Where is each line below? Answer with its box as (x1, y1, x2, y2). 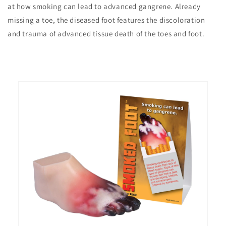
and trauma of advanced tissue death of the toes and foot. (8, 29, 205, 39)
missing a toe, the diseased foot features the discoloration (8, 15, 205, 25)
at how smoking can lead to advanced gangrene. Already (8, 2, 201, 12)
